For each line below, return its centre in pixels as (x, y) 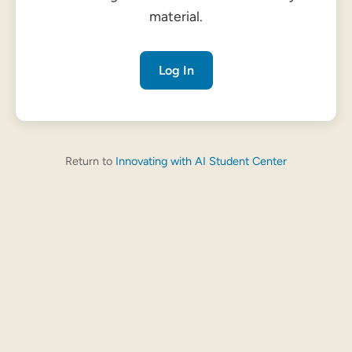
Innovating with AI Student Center (201, 161)
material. (176, 16)
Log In (176, 70)
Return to (90, 161)
